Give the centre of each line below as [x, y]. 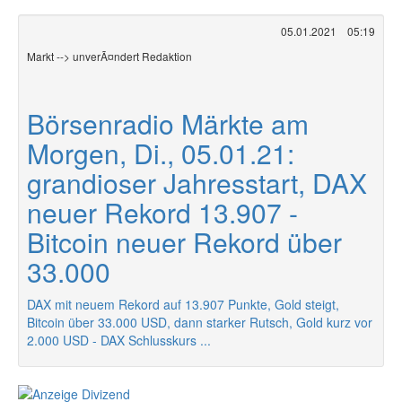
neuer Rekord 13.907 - [162, 212]
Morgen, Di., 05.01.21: [161, 153]
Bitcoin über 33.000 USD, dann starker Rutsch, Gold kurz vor [200, 322]
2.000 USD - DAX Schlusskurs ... [119, 340]
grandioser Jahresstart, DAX [197, 183]
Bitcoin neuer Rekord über [184, 242]
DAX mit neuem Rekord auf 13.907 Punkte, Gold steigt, [183, 304]
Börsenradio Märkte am [168, 123]
